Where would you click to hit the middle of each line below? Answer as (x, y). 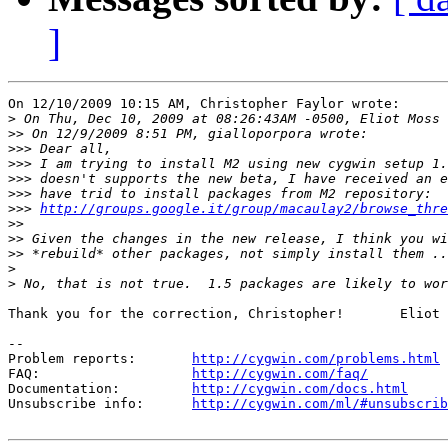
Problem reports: (100, 359)
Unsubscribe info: (100, 404)
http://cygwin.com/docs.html (300, 389)
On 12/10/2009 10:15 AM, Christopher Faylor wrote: (204, 104)
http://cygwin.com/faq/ (280, 374)
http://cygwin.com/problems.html (316, 359)
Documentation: (100, 389)
